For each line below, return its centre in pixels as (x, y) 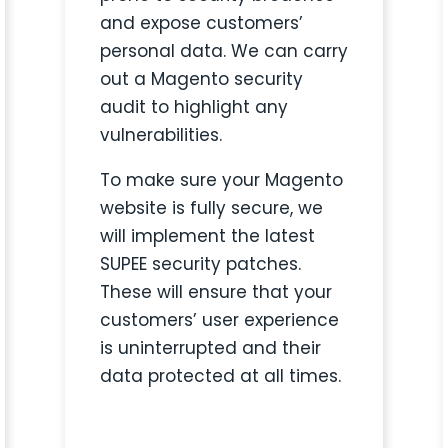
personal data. (162, 51)
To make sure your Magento (221, 180)
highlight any (230, 107)
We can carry (289, 51)
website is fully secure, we (211, 208)
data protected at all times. (220, 376)
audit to (136, 107)
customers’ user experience (219, 320)
